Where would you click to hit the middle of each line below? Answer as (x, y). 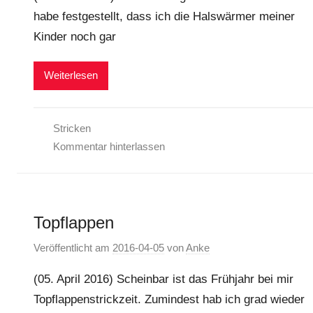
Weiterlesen (71, 75)
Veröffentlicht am (73, 248)
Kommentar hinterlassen (109, 146)
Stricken (72, 128)
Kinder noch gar (75, 36)
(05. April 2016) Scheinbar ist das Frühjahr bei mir (163, 279)
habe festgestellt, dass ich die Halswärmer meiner (164, 16)
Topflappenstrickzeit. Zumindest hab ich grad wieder (169, 300)
